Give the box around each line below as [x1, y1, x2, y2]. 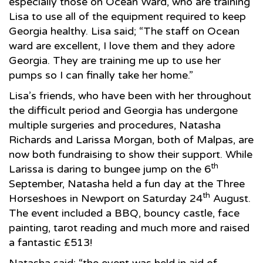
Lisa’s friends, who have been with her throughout [9, 89, 251, 102]
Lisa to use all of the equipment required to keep [9, 10, 246, 23]
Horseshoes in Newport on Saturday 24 [9, 192, 203, 205]
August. [210, 192, 251, 205]
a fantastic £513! [9, 236, 92, 249]
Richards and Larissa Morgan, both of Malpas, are [9, 133, 254, 146]
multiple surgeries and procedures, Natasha [9, 119, 221, 131]
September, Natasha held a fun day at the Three [9, 177, 245, 190]
